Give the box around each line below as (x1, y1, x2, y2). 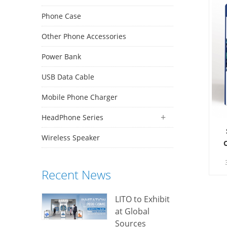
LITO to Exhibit (115, 194, 170, 205)
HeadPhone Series (42, 112, 103, 122)
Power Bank (42, 52, 81, 61)
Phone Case (42, 11, 81, 21)
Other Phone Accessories (42, 31, 126, 41)
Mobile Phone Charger (42, 92, 118, 102)
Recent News (42, 166, 111, 183)
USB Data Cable (42, 72, 94, 82)
